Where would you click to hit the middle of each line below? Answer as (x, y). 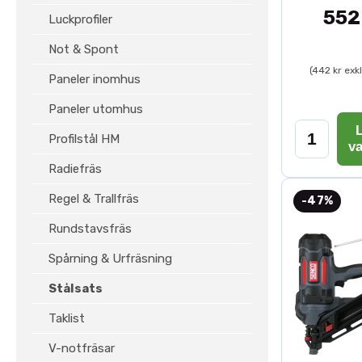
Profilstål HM (84, 139)
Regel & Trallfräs (94, 199)
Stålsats (76, 288)
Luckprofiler (80, 19)
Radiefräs (75, 169)
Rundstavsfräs (90, 229)
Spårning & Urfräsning (110, 259)
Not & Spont (84, 49)
